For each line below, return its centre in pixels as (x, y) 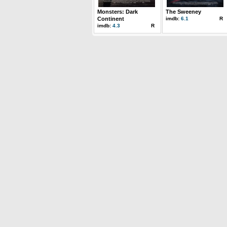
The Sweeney (183, 12)
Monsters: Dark (118, 12)
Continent (111, 19)
